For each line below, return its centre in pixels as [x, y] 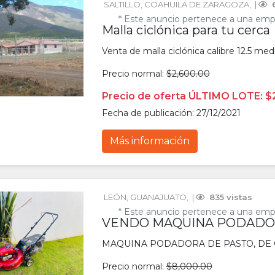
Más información [149, 141]
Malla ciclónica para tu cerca [186, 30]
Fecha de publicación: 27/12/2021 [171, 113]
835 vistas [229, 197]
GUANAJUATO [158, 197]
